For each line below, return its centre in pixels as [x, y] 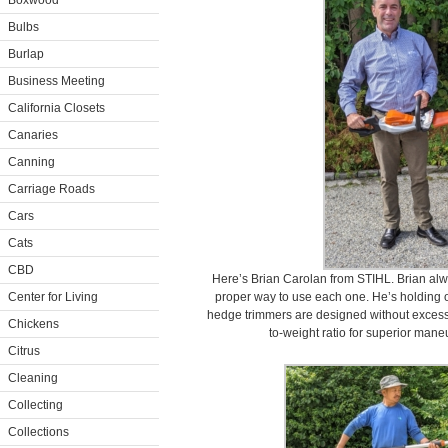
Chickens [33, 324]
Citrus [24, 351]
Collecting [35, 405]
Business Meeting [56, 81]
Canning [31, 162]
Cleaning [33, 378]
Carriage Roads [51, 189]
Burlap [26, 54]
